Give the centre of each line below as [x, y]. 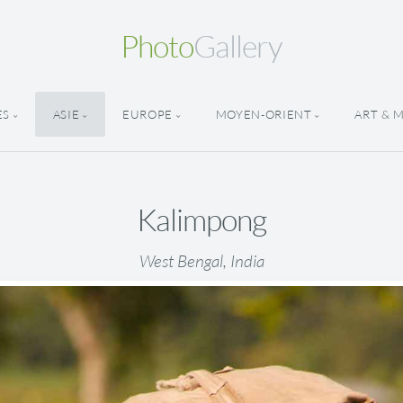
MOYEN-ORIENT [264, 115]
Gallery [238, 46]
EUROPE [148, 115]
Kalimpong [201, 220]
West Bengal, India [201, 261]
